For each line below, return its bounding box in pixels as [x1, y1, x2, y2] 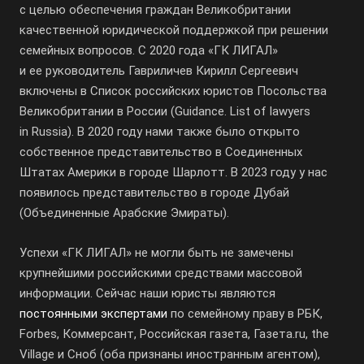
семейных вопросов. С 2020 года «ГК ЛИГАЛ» [19, 43, 278, 58]
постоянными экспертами [19, 306, 167, 321]
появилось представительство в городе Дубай [19, 185, 289, 200]
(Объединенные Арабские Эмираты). [19, 206, 229, 220]
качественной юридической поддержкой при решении [19, 23, 328, 37]
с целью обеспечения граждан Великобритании [19, 2, 291, 17]
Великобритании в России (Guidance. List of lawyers [19, 104, 310, 119]
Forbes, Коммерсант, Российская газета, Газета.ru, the [19, 327, 329, 341]
